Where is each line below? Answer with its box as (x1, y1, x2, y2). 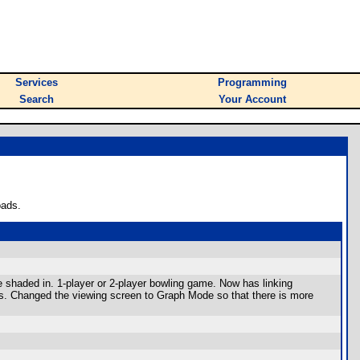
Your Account (219, 93, 286, 105)
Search (19, 93, 54, 105)
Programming (218, 76, 287, 88)
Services (15, 76, 58, 88)
